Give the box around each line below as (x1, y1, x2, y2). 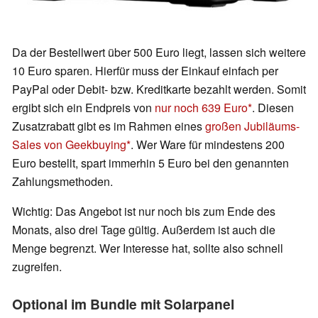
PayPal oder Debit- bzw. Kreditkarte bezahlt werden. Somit (12, 81, 306, 98)
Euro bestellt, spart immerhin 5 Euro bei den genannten (12, 155, 289, 172)
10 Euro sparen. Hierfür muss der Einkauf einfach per (12, 62, 278, 79)
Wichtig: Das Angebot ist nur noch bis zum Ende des (12, 203, 275, 220)
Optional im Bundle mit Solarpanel (12, 294, 234, 314)
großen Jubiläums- (205, 118, 300, 135)
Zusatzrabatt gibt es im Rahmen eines (12, 118, 205, 135)
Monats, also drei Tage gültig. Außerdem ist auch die (12, 221, 275, 238)
